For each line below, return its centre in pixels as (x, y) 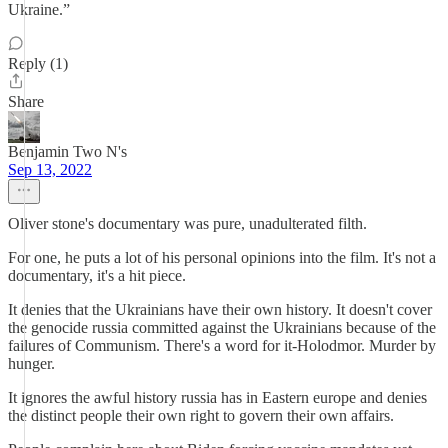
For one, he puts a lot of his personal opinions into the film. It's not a (222, 257)
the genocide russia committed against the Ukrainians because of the (222, 327)
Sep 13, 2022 (50, 169)
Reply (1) (38, 63)
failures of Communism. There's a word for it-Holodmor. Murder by (222, 345)
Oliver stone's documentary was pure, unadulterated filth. (187, 223)
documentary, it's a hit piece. (97, 275)
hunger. (31, 363)
